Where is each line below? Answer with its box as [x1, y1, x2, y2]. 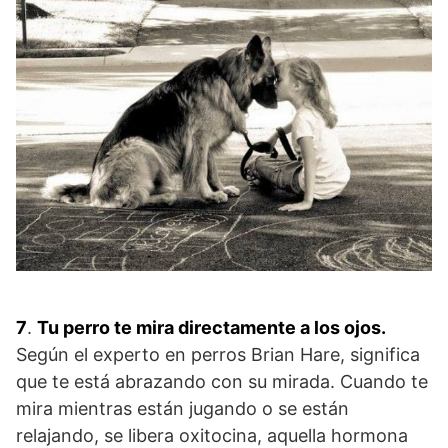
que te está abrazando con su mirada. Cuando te [16, 370, 428, 392]
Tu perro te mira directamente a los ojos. [37, 316, 386, 338]
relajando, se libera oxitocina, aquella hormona [16, 424, 408, 446]
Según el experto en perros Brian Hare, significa [16, 343, 420, 365]
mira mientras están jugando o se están [16, 397, 349, 419]
